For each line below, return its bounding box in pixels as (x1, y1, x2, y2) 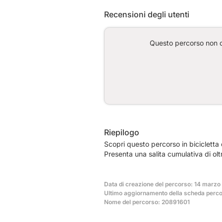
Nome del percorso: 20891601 (104, 198, 190, 206)
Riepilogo (104, 127, 139, 137)
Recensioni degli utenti (104, 9, 189, 19)
